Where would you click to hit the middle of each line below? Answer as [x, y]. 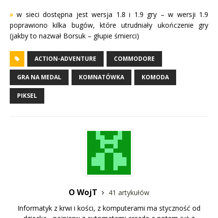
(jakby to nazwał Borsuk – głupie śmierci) [74, 36]
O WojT [84, 192]
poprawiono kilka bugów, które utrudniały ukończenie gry [109, 25]
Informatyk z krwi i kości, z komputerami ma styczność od [109, 208]
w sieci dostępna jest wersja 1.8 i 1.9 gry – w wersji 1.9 [113, 15]
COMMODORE [134, 59]
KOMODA [155, 77]
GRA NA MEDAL [39, 77]
